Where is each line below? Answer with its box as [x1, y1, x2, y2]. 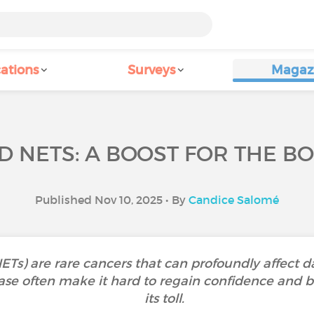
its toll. [144, 291, 184, 306]
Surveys [128, 62, 175, 78]
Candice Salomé [189, 193, 279, 207]
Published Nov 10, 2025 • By [35, 193, 189, 207]
